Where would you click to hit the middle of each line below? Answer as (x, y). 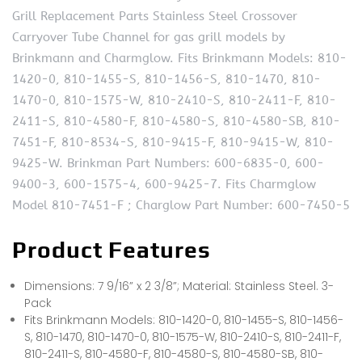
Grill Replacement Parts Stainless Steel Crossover (155, 16)
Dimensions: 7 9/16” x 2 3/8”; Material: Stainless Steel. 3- (179, 286)
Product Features (112, 249)
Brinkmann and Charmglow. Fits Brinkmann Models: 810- (179, 58)
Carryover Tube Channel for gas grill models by (149, 37)
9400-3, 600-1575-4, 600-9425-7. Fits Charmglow (164, 184)
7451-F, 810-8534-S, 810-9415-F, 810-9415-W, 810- (173, 142)
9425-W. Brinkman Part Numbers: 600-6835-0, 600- (168, 163)
